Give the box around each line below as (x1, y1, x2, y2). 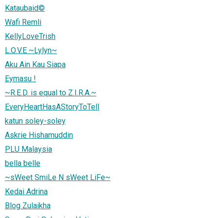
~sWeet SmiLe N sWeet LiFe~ (5, 172, 110, 182)
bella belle (5, 158, 40, 168)
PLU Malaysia (5, 144, 52, 154)
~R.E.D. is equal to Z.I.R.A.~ (5, 88, 96, 97)
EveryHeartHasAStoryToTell (5, 102, 99, 111)
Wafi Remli (5, 17, 41, 27)
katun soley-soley (5, 116, 66, 126)
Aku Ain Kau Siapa (5, 59, 66, 69)
